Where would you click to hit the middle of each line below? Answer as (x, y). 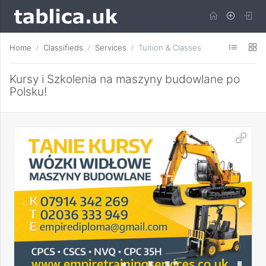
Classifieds (63, 47)
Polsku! (28, 91)
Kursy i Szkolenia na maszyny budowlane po (125, 79)
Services (111, 47)
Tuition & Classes (170, 47)
